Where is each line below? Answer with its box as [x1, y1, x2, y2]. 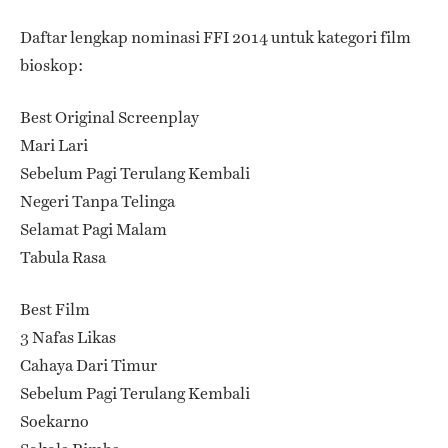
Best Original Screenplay [20, 105, 199, 129]
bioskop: [20, 53, 83, 77]
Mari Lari [20, 133, 88, 157]
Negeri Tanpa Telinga [20, 189, 175, 213]
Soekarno [20, 409, 89, 433]
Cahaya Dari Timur [20, 353, 157, 377]
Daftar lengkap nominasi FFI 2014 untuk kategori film [20, 25, 411, 49]
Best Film [20, 297, 90, 321]
